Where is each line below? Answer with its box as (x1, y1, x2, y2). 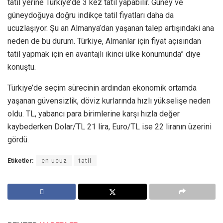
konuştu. (7, 62, 36, 72)
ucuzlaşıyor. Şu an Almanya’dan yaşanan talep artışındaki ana (7, 23, 214, 33)
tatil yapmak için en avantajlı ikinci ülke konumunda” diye (7, 49, 201, 59)
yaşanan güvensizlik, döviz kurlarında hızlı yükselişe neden (7, 96, 211, 106)
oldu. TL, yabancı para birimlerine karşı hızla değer (7, 109, 180, 118)
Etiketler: (7, 157, 33, 164)
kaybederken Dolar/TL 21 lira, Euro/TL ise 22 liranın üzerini (7, 121, 212, 131)
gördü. (7, 134, 29, 144)
